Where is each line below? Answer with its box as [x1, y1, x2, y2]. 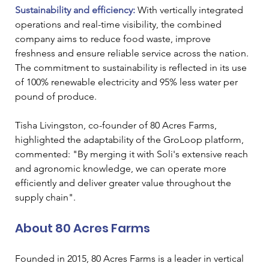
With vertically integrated [135, 4, 246, 16]
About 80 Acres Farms [15, 219, 150, 237]
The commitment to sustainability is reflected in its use [15, 61, 249, 73]
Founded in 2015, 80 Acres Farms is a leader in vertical [15, 252, 246, 264]
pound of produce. [15, 90, 97, 102]
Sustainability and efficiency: [15, 4, 135, 16]
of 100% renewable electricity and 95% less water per [15, 76, 240, 88]
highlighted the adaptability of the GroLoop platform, [15, 133, 246, 145]
